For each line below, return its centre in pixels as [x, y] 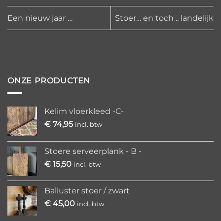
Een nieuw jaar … [40, 18]
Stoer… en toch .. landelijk [164, 18]
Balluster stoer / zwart [87, 190]
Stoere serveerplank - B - [93, 151]
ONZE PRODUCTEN [49, 80]
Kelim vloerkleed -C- [84, 111]
